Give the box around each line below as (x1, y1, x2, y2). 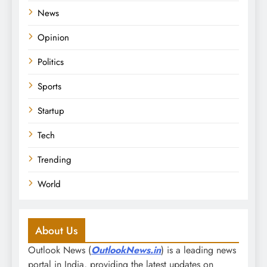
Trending (38, 153, 72, 167)
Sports (38, 80, 61, 94)
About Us (35, 223, 78, 239)
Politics (38, 55, 64, 69)
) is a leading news (161, 243, 236, 257)
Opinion (38, 31, 69, 45)
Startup (38, 104, 64, 118)
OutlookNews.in (91, 243, 161, 257)
